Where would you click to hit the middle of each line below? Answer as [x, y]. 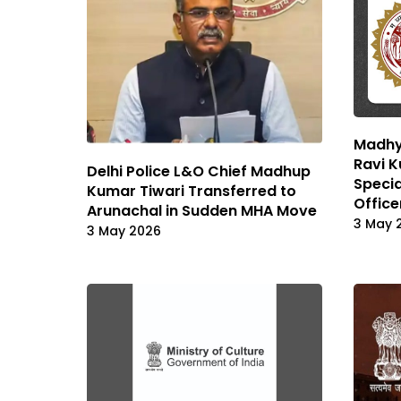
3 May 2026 [124, 230]
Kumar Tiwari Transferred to [192, 191]
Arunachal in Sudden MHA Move [202, 210]
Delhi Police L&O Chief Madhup [199, 171]
